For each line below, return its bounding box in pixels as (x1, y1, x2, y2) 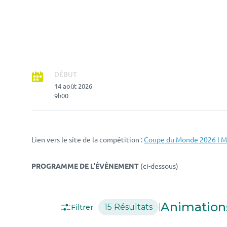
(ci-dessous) (139, 161, 178, 170)
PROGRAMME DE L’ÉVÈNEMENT (31, 161, 139, 170)
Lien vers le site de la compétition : (31, 135, 144, 144)
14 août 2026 (54, 82, 92, 90)
